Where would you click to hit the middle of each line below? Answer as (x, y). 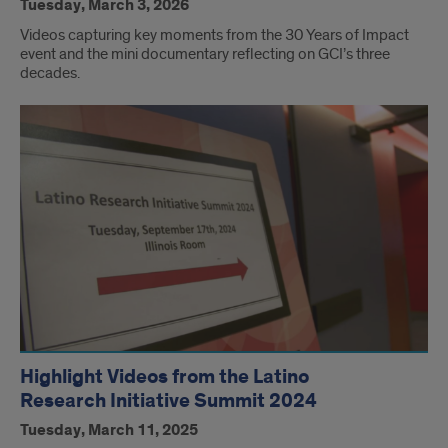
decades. (50, 72)
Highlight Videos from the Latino (164, 377)
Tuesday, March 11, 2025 (109, 431)
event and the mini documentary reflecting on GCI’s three (205, 53)
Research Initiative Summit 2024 (168, 401)
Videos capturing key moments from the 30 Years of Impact (214, 34)
